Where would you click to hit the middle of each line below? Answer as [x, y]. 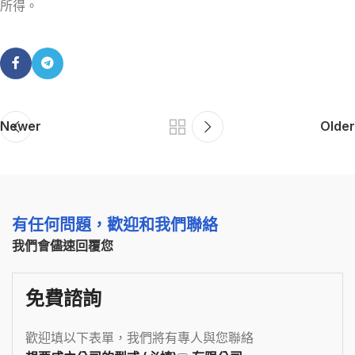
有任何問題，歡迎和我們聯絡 [115, 225]
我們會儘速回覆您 [63, 246]
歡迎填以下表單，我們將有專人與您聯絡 [139, 337]
